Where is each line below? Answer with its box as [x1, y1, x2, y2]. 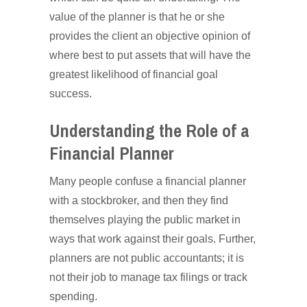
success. [49, 88, 92, 99]
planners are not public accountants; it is [49, 252, 244, 264]
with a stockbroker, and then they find [49, 195, 228, 206]
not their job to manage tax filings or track [49, 271, 247, 283]
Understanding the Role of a [49, 115, 249, 147]
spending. [49, 291, 97, 302]
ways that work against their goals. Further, [49, 233, 256, 245]
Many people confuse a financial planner [49, 175, 246, 187]
